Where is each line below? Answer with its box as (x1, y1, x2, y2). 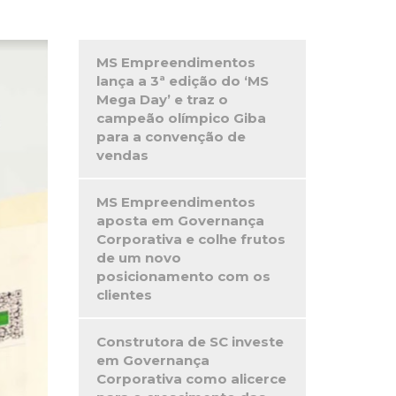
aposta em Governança (95, 212, 264, 229)
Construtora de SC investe (95, 333, 284, 350)
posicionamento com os (95, 268, 270, 285)
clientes (95, 286, 152, 303)
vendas (95, 147, 148, 164)
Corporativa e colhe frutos (95, 231, 286, 247)
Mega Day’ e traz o (95, 91, 228, 108)
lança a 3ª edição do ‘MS (95, 72, 269, 89)
